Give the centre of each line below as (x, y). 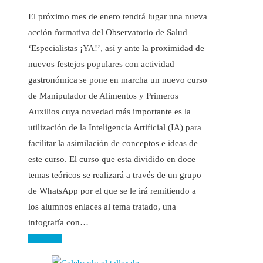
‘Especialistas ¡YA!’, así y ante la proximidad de (116, 48)
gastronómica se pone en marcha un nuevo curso (118, 80)
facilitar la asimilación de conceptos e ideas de (113, 143)
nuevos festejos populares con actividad (101, 64)
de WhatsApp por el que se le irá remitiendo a (112, 190)
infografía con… (58, 222)
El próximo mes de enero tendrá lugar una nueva (118, 16)
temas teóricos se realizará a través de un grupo (115, 175)
